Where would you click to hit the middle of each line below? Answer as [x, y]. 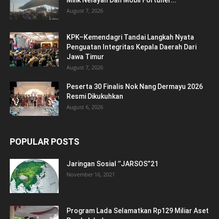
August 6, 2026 [85, 107]
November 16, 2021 [91, 174]
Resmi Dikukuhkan [95, 96]
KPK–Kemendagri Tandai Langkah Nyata [130, 37]
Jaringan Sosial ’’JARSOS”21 [112, 164]
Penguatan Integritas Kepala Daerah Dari [131, 47]
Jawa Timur [85, 56]
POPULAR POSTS [44, 141]
